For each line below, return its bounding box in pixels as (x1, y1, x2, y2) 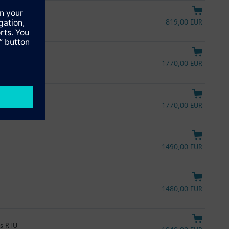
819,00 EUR (166, 17, 202, 26)
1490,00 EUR (162, 143, 202, 151)
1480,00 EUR (162, 184, 202, 193)
